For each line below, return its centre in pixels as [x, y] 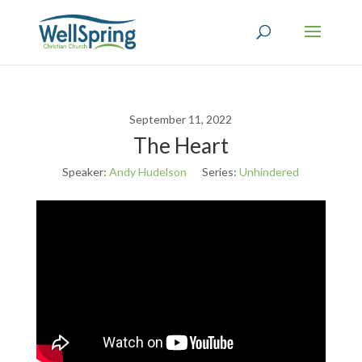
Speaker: [85, 172]
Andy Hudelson [148, 172]
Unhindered [269, 172]
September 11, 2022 [181, 119]
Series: [220, 172]
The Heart [181, 145]
